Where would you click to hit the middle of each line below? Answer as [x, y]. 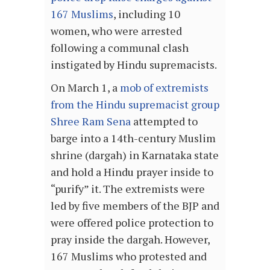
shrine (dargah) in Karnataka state [135, 155]
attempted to [164, 121]
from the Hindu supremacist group [135, 104]
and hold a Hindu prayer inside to [132, 172]
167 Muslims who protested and [129, 256]
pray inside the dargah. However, [130, 239]
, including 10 [147, 14]
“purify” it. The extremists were [128, 189]
